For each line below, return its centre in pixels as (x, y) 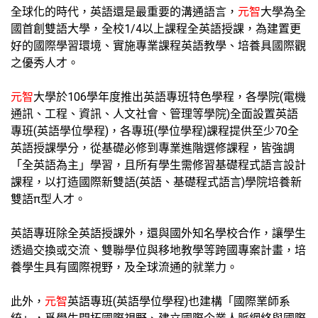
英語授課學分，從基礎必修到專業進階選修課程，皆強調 (153, 148)
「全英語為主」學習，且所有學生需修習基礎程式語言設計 (158, 165)
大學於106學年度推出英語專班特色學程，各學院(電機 (170, 97)
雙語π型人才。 (48, 199)
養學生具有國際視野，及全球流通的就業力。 (124, 267)
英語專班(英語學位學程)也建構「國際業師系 (179, 301)
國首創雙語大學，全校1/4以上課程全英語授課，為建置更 (156, 29)
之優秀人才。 (45, 63)
